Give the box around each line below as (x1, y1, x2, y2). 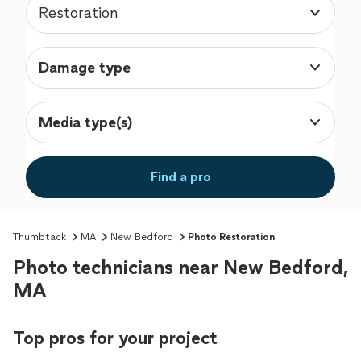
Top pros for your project (13, 327, 218, 350)
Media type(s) (39, 114, 132, 132)
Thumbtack (13, 231, 66, 243)
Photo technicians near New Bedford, (13, 255, 348, 280)
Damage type (39, 59, 131, 77)
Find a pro (150, 169, 211, 185)
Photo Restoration (188, 231, 275, 243)
